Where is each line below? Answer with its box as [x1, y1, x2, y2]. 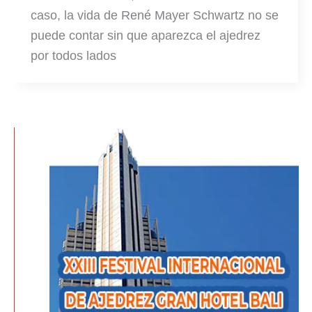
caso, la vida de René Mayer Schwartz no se [31, 8, 279, 22]
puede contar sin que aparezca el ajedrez [31, 28, 260, 42]
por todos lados [31, 48, 116, 63]
